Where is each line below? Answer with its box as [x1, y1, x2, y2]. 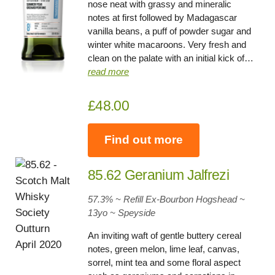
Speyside [118, 207, 156, 218]
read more [88, 66, 130, 77]
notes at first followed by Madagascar [88, 12, 238, 23]
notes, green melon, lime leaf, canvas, [88, 243, 240, 254]
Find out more [104, 133, 184, 147]
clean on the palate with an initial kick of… [88, 52, 254, 63]
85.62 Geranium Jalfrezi [88, 166, 229, 183]
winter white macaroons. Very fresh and [88, 39, 247, 50]
